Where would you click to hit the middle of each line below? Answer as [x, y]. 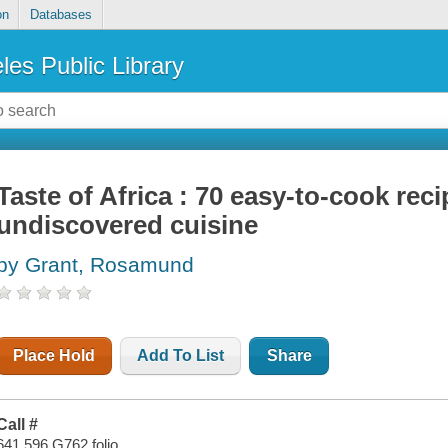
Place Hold [54, 356]
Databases [60, 15]
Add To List [181, 356]
